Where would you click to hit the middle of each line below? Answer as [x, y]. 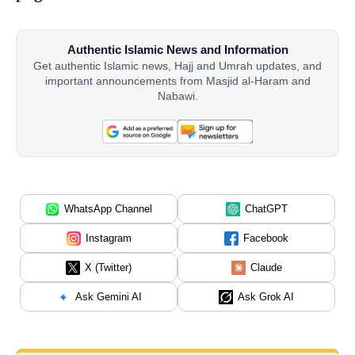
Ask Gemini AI [108, 297]
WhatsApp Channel [108, 209]
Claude [266, 268]
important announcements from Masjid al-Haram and [177, 81]
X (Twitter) [108, 268]
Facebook [266, 239]
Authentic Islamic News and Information [177, 50]
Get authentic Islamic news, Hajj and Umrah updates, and [177, 66]
